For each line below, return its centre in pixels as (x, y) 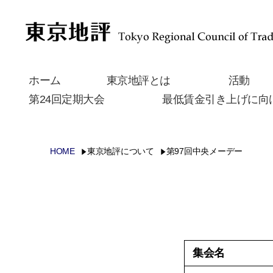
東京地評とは (138, 80)
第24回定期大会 (67, 99)
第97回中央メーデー (204, 151)
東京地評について (120, 151)
